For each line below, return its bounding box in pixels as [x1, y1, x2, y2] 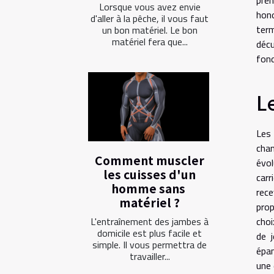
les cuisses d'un [103, 166, 196, 183]
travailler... [129, 249, 170, 264]
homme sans [111, 180, 188, 198]
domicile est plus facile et [97, 226, 202, 241]
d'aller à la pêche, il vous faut [91, 11, 209, 26]
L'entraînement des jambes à [91, 214, 209, 229]
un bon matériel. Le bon [102, 23, 198, 38]
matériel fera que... [111, 34, 188, 50]
